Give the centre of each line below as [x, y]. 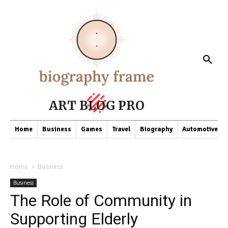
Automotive [200, 129]
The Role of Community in [101, 201]
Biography [156, 129]
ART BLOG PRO [97, 106]
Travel [121, 129]
